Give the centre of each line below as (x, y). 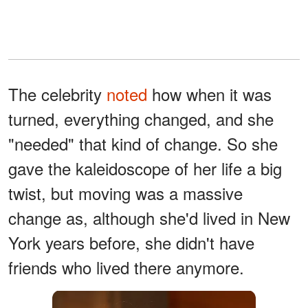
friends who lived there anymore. (126, 267)
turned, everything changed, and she (141, 119)
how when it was (209, 94)
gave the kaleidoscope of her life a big (145, 168)
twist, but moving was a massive (125, 193)
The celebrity (57, 94)
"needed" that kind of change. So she (143, 144)
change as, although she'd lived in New (149, 218)
